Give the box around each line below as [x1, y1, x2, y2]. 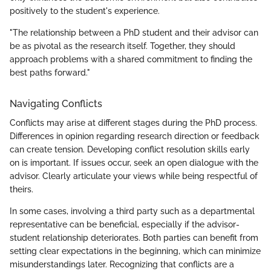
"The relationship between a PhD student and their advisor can [10, 28, 258, 38]
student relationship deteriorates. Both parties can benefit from [10, 233, 258, 243]
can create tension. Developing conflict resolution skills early [10, 145, 250, 155]
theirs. [10, 184, 33, 195]
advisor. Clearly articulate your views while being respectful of [10, 171, 258, 181]
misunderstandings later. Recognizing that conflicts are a [10, 260, 234, 270]
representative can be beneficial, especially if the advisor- [10, 220, 240, 230]
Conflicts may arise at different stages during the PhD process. [10, 118, 257, 128]
